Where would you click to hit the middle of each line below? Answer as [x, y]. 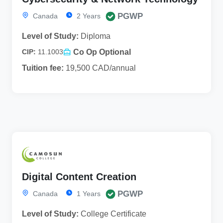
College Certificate [112, 214]
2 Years [88, 16]
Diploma [95, 36]
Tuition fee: [43, 68]
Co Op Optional [102, 52]
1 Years [88, 193]
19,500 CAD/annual [100, 68]
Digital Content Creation [79, 176]
